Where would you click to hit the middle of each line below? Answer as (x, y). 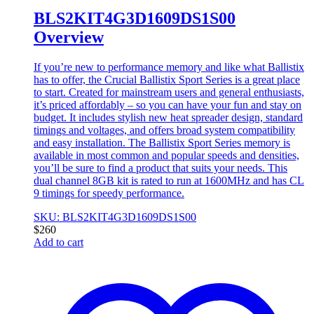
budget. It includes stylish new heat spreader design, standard (168, 118)
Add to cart (59, 243)
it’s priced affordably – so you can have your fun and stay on (168, 105)
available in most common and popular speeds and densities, (166, 156)
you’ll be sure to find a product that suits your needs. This (161, 168)
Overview (69, 37)
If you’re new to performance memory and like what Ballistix (169, 67)
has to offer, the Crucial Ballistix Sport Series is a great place (167, 80)
